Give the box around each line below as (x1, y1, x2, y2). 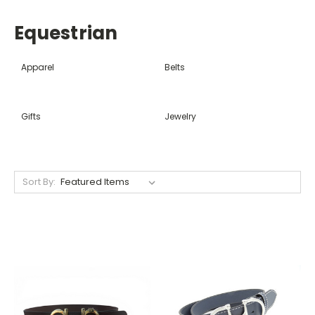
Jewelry (165, 110, 196, 122)
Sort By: (22, 174, 56, 188)
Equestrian (14, 20, 118, 46)
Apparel (21, 60, 54, 73)
